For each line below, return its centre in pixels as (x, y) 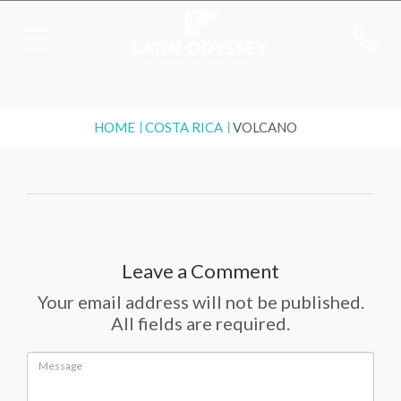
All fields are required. (200, 323)
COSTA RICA (184, 127)
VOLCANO (265, 127)
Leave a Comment (200, 271)
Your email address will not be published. (200, 302)
